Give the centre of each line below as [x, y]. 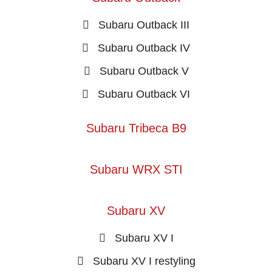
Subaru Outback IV [144, 48]
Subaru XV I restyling [144, 261]
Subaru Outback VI [144, 94]
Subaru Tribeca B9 [136, 128]
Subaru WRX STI [136, 169]
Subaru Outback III [144, 25]
